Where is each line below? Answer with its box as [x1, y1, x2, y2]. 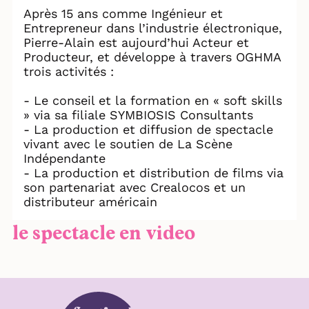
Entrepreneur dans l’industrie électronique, [23, 21, 282, 36]
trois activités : [23, 64, 114, 79]
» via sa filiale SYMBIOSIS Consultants [23, 108, 253, 123]
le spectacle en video [12, 224, 195, 244]
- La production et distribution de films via [23, 166, 283, 181]
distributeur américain [23, 195, 157, 210]
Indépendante [23, 151, 106, 166]
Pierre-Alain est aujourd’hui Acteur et [23, 35, 249, 50]
